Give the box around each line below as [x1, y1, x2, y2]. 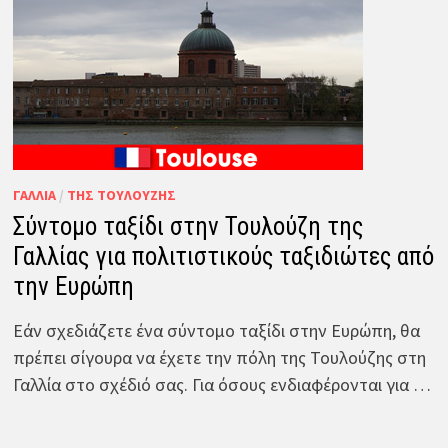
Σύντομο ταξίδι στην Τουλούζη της [12, 211, 363, 241]
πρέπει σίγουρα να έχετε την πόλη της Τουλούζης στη [12, 345, 426, 369]
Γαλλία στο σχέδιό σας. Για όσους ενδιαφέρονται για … [12, 372, 431, 396]
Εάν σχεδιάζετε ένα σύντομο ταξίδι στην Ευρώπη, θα [12, 318, 420, 342]
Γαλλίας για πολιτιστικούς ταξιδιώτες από [12, 241, 434, 271]
